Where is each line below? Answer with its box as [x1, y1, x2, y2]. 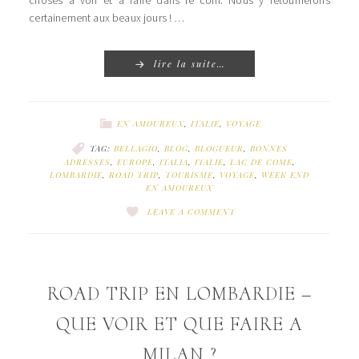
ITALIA [159, 155, 188, 167]
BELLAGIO [114, 142, 158, 154]
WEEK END [261, 168, 309, 180]
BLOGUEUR [195, 142, 244, 154]
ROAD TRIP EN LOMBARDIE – [47, 281, 312, 305]
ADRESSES [63, 155, 111, 167]
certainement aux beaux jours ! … [29, 10, 185, 25]
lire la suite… [154, 57, 226, 70]
